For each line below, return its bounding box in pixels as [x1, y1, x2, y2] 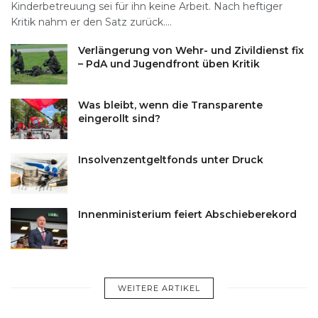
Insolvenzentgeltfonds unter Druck [78, 153, 263, 167]
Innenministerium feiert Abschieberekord [78, 208, 297, 221]
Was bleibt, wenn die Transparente [78, 99, 263, 112]
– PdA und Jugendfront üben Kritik [78, 57, 260, 70]
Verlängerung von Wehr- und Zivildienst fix [78, 43, 304, 57]
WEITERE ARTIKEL [118, 283, 200, 293]
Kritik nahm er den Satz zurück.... [11, 15, 172, 28]
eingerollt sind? [78, 112, 160, 126]
